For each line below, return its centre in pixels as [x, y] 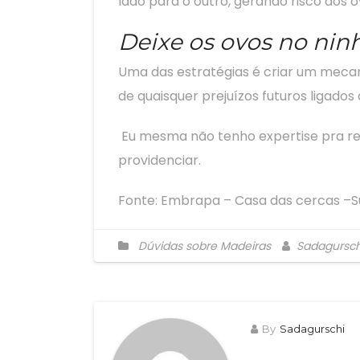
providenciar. [160, 160]
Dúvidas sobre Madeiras [205, 246]
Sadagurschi [312, 329]
